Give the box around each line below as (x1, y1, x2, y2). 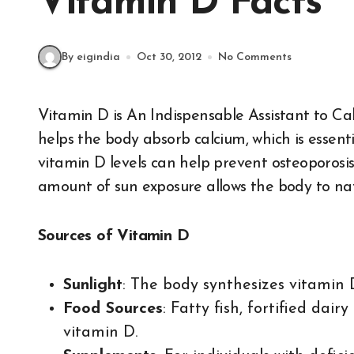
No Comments (218, 51, 292, 63)
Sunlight (63, 277, 122, 293)
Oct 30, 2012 (137, 51, 201, 63)
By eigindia (62, 51, 120, 63)
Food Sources (63, 301, 163, 317)
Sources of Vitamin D (38, 228, 189, 244)
